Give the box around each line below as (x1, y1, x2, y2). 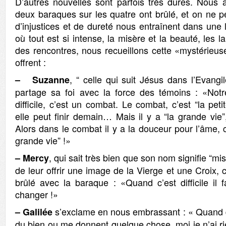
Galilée (23, 205, 55, 218)
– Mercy (15, 151, 49, 164)
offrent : (15, 55, 46, 69)
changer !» (15, 188, 58, 201)
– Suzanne (15, 73, 70, 86)
